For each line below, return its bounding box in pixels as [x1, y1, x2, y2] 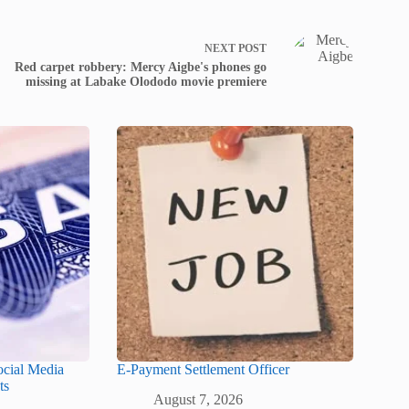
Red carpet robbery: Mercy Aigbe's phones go [14, 59, 267, 74]
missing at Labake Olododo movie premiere [25, 74, 267, 89]
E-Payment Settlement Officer [117, 362, 290, 378]
